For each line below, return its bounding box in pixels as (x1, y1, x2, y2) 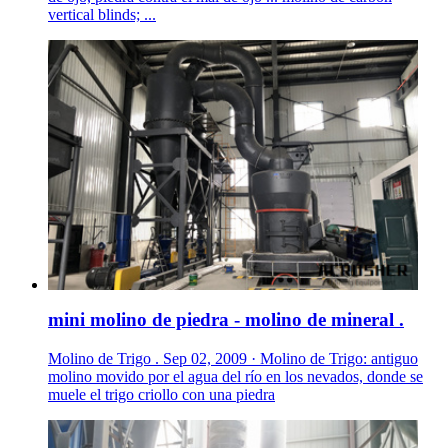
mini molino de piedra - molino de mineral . (48, 309, 404, 331)
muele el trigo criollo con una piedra (48, 385, 275, 403)
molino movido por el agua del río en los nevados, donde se (48, 367, 423, 385)
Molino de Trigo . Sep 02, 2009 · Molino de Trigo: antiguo (48, 349, 418, 367)
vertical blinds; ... (48, 6, 156, 24)
